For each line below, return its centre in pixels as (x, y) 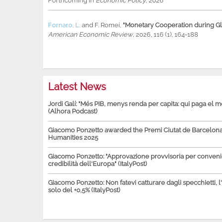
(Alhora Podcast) (73, 111)
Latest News (77, 87)
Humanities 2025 (73, 138)
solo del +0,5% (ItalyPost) (84, 190)
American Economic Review (90, 35)
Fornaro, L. (64, 25)
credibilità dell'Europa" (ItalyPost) (97, 164)
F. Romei (107, 25)
